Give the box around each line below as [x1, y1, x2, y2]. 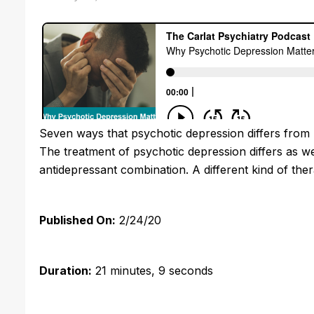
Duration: [39, 263, 92, 278]
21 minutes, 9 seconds [92, 263, 213, 278]
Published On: [39, 212, 116, 227]
